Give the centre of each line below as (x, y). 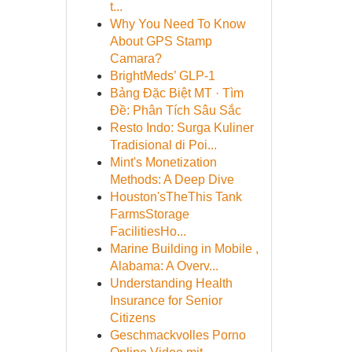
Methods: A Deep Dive (172, 180)
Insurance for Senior (166, 301)
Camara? (136, 59)
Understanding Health (171, 283)
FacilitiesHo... (148, 231)
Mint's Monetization (163, 162)
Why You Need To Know (178, 24)
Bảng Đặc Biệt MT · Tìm (176, 93)
